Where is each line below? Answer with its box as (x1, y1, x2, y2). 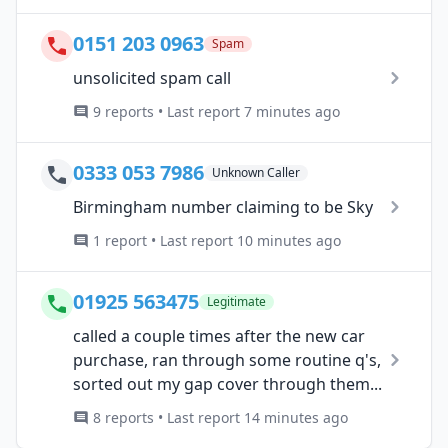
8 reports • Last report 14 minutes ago (93, 407, 348, 427)
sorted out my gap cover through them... (73, 372, 382, 395)
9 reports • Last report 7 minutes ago (93, 101, 340, 121)
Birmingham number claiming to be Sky (73, 195, 373, 218)
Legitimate (207, 292, 266, 310)
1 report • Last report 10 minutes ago (93, 230, 341, 250)
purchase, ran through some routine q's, (73, 348, 381, 371)
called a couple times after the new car (73, 324, 365, 347)
